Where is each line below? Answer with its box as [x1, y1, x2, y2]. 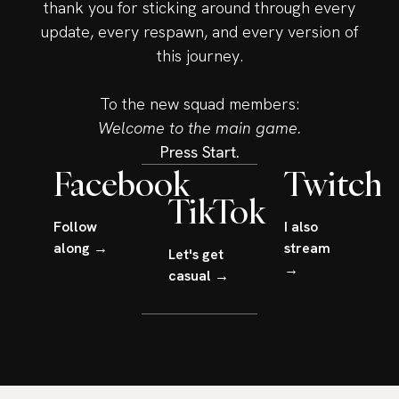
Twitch [283, 161, 382, 205]
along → [53, 238, 108, 257]
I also [283, 216, 318, 236]
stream [283, 238, 330, 257]
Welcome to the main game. [98, 117, 301, 138]
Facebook [53, 161, 191, 205]
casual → [168, 265, 230, 285]
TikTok [168, 189, 267, 232]
